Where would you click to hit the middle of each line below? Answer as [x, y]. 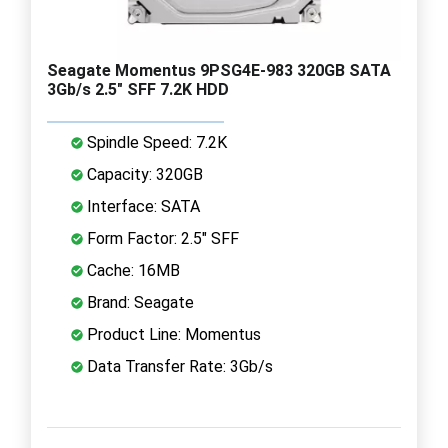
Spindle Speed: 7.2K [155, 142]
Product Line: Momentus [172, 334]
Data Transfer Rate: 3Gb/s [178, 366]
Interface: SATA [141, 206]
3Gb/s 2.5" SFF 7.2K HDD [138, 89]
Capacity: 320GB [143, 174]
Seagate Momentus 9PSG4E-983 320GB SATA [219, 70]
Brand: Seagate [138, 302]
